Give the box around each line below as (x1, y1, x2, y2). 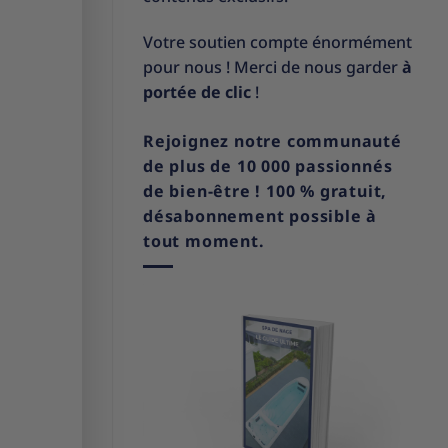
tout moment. (143, 230, 265, 253)
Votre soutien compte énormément (143, 31, 412, 54)
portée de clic (143, 81, 251, 104)
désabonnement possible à (143, 205, 378, 228)
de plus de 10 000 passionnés (143, 155, 393, 178)
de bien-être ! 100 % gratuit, (143, 180, 388, 203)
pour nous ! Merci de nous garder (143, 56, 402, 79)
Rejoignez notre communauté (143, 130, 402, 153)
